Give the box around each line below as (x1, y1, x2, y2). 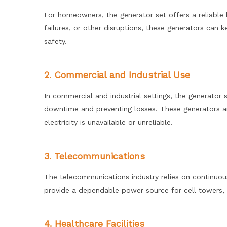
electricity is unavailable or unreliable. (44, 118, 173, 126)
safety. (44, 37, 67, 45)
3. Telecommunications (44, 150, 145, 161)
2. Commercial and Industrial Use (44, 69, 190, 80)
